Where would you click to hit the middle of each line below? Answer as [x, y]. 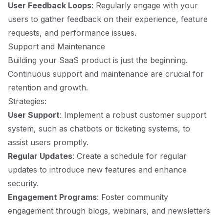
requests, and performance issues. [72, 33]
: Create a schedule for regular [130, 156]
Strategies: [27, 101]
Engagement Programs [52, 197]
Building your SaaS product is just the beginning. [98, 60]
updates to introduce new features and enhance [97, 170]
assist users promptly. [48, 142]
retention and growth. [48, 88]
